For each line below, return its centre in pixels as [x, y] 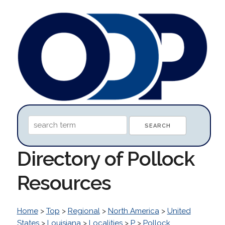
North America [133, 211]
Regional [84, 211]
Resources [64, 182]
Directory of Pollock [105, 158]
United [179, 211]
